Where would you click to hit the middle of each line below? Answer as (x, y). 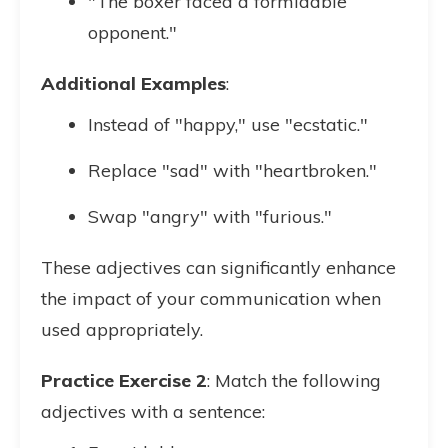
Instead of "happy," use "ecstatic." (228, 124)
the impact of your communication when (211, 298)
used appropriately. (122, 329)
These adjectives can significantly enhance (218, 267)
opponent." (132, 32)
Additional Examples (133, 83)
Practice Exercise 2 (124, 380)
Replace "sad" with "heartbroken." (232, 170)
